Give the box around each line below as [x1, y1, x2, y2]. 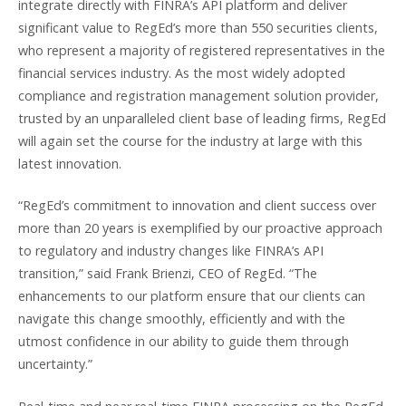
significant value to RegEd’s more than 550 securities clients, [18, 18, 378, 36]
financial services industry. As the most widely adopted [18, 63, 345, 82]
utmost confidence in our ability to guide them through [18, 333, 349, 351]
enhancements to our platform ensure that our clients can [18, 287, 365, 305]
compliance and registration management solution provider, [18, 86, 379, 104]
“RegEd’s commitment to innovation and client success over [18, 197, 376, 215]
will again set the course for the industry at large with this [18, 131, 362, 150]
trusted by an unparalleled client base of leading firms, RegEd [18, 109, 386, 127]
